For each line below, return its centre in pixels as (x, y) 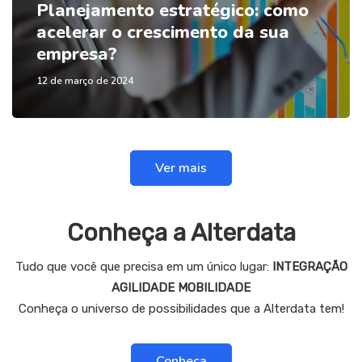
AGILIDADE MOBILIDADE (181, 288)
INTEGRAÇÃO (309, 267)
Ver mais (181, 168)
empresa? (77, 55)
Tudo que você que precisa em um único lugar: (143, 267)
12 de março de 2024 (85, 81)
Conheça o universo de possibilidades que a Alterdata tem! (181, 309)
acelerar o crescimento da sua (163, 33)
